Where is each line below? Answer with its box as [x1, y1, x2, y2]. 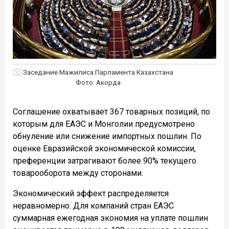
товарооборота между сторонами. [13, 168, 143, 178]
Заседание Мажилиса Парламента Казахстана [23, 67, 173, 76]
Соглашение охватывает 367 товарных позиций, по [13, 106, 210, 117]
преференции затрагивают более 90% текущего [13, 155, 196, 166]
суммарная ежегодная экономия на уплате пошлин [13, 213, 208, 223]
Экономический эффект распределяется [13, 188, 169, 198]
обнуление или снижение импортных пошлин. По [13, 131, 201, 141]
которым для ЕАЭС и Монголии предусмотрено [13, 119, 195, 129]
